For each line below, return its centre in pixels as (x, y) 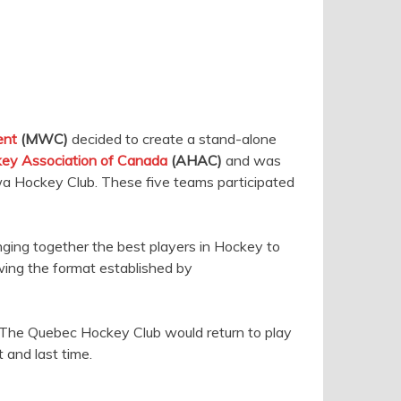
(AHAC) (195, 160)
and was (252, 160)
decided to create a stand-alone (172, 139)
